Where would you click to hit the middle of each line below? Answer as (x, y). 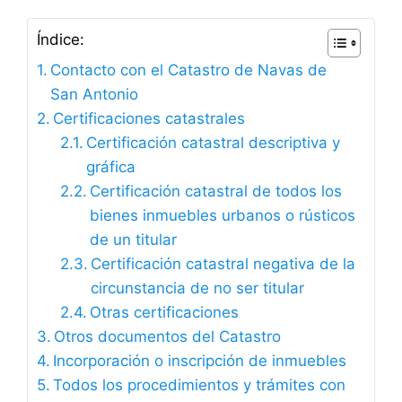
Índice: (61, 40)
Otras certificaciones (164, 312)
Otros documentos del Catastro (168, 336)
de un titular (133, 239)
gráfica (110, 166)
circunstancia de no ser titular (197, 288)
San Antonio (95, 94)
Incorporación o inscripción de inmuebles (200, 360)
